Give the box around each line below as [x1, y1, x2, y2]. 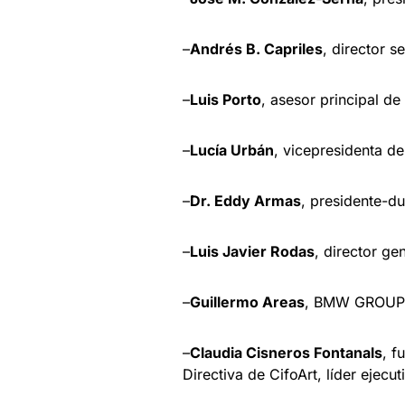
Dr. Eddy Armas [190, 192, 301, 211]
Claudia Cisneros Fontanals [190, 344, 382, 363]
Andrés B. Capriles [190, 40, 323, 59]
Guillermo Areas [190, 293, 305, 312]
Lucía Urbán [190, 141, 274, 160]
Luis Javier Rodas [190, 242, 315, 261]
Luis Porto [190, 90, 261, 109]
